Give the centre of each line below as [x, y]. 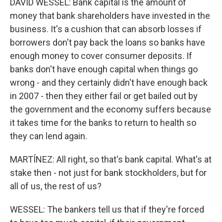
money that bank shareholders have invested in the [110, 16]
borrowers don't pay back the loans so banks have [108, 42]
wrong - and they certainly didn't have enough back [109, 83]
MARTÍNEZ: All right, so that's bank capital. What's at [111, 159]
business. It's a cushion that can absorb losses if [106, 29]
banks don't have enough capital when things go [104, 69]
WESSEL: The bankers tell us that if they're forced [107, 209]
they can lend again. [49, 136]
